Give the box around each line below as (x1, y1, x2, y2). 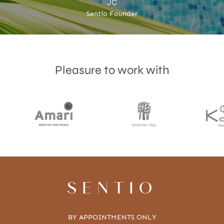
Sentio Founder (86, 9, 137, 18)
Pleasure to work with (54, 63, 169, 78)
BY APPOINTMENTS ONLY (67, 213, 156, 222)
